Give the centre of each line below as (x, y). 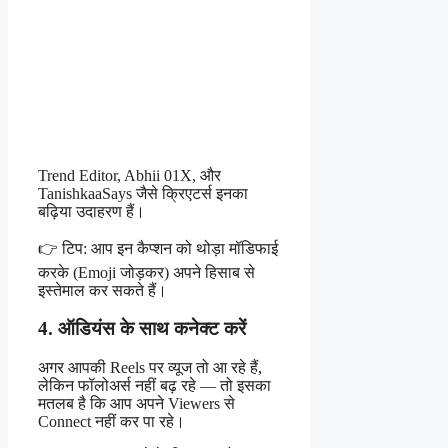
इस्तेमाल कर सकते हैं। (102, 290)
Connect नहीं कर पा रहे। (111, 422)
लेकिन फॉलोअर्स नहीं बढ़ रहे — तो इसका (154, 386)
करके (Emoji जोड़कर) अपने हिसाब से (146, 272)
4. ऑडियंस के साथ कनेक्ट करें (142, 329)
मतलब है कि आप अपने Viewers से (136, 404)
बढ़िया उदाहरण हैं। (91, 211)
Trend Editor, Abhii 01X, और (129, 175)
